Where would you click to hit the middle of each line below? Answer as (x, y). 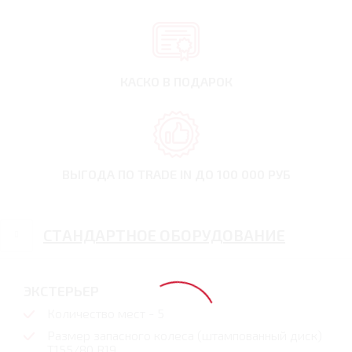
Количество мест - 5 (106, 313)
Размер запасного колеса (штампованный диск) (185, 335)
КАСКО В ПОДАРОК (176, 82)
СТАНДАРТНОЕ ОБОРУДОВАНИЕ (164, 235)
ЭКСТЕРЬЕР (61, 291)
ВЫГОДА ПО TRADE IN (128, 174)
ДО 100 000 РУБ (242, 174)
